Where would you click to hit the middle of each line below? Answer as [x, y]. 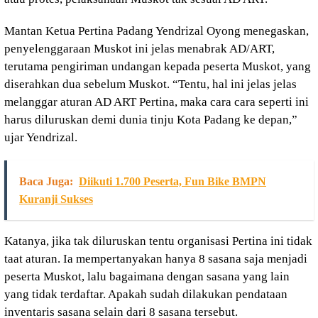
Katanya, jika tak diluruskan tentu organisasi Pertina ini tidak [158, 241]
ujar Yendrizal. [41, 137]
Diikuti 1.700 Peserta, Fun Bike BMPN [172, 181]
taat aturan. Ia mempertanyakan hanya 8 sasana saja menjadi [156, 258]
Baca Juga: [46, 181]
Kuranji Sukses [56, 199]
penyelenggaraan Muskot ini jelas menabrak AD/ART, [139, 48]
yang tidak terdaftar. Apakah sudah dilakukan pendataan [146, 294]
